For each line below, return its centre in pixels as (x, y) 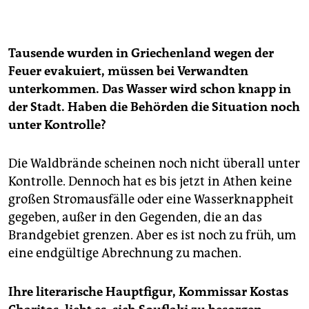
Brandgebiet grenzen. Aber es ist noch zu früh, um (152, 236)
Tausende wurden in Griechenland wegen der (141, 53)
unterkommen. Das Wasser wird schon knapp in (150, 89)
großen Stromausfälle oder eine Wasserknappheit (151, 200)
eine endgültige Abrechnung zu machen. (125, 253)
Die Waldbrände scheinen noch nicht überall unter (154, 164)
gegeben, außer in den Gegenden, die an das (135, 218)
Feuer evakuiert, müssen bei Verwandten (128, 71)
